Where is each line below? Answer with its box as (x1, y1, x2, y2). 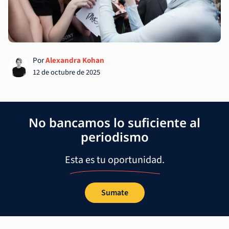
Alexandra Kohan (45, 55, 104, 66)
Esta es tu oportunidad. (64, 152, 165, 167)
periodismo (80, 128, 149, 145)
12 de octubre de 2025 (33, 67, 100, 78)
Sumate (101, 187, 128, 198)
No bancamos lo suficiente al (29, 113, 200, 131)
